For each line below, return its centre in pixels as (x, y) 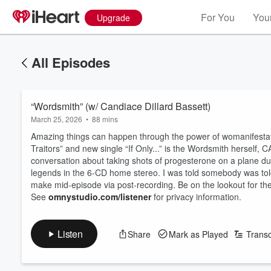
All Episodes (71, 62)
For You (218, 17)
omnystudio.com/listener (100, 197)
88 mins (105, 119)
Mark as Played (198, 234)
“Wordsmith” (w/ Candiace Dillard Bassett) (121, 106)
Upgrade (113, 18)
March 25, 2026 (57, 119)
